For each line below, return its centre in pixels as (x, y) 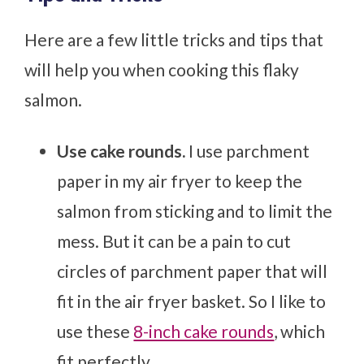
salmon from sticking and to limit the (195, 211)
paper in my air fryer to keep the (180, 181)
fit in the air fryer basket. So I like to (192, 301)
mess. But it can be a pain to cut (174, 241)
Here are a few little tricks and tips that (174, 40)
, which (300, 331)
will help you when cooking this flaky (162, 70)
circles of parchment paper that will (193, 271)
